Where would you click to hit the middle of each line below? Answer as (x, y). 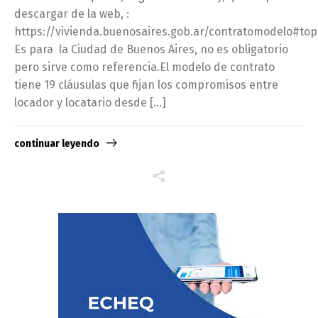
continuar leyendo (57, 143)
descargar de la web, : (72, 14)
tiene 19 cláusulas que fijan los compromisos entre (146, 85)
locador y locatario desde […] (90, 103)
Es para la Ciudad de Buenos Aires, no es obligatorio (151, 50)
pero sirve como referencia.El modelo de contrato (144, 67)
